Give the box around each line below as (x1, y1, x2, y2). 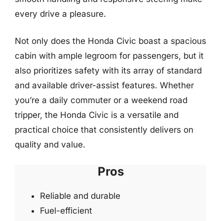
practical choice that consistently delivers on (15, 125, 193, 135)
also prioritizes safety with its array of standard (15, 66, 202, 75)
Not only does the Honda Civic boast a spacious (15, 36, 206, 46)
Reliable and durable (40, 190, 120, 201)
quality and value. (15, 140, 85, 149)
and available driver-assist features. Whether (15, 80, 194, 90)
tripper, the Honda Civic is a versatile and (15, 110, 179, 120)
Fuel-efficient (40, 205, 92, 216)
